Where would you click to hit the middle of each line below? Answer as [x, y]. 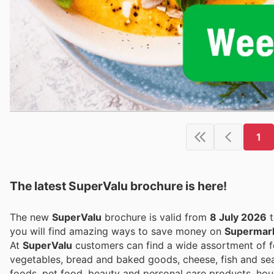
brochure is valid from [156, 217]
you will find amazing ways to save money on [117, 231]
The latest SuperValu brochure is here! [118, 186]
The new [31, 217]
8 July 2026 [238, 217]
